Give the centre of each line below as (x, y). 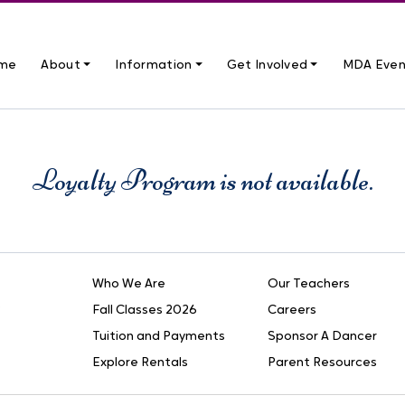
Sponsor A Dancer (322, 337)
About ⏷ (66, 66)
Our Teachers (309, 284)
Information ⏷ (159, 66)
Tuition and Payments (159, 337)
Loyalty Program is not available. (202, 180)
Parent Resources (322, 363)
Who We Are (129, 284)
